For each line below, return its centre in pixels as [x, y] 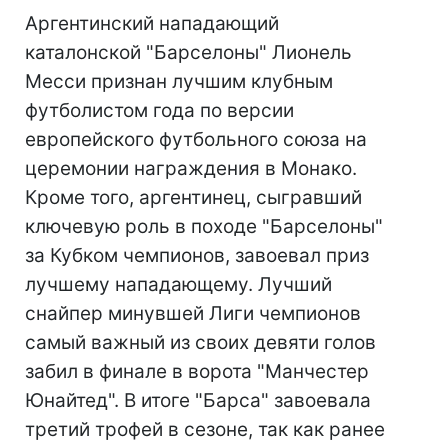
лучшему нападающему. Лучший [178, 284]
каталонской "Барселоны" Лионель [188, 52]
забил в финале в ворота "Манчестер [197, 371]
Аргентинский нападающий [152, 23]
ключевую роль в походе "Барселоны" [204, 226]
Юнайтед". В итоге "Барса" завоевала [198, 400]
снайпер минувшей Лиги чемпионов [193, 313]
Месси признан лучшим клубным [179, 81]
